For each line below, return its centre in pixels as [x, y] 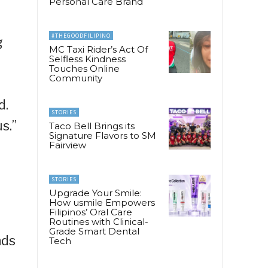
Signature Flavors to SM [103, 135]
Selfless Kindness [87, 59]
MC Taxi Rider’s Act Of [98, 49]
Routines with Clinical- [99, 221]
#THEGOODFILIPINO [81, 35]
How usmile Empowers [102, 202]
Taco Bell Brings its [92, 126]
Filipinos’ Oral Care [91, 212]
